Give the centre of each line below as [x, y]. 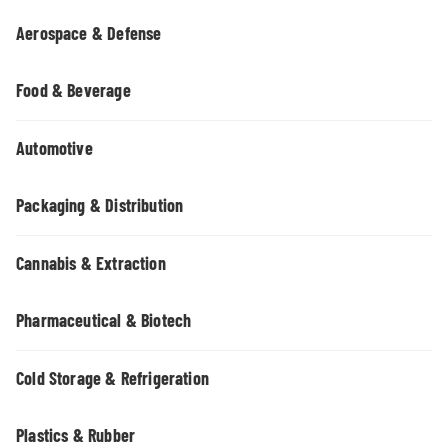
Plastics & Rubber [76, 435]
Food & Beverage [73, 90]
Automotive [54, 148]
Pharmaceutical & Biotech [104, 320]
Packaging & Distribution [100, 205]
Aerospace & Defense [89, 33]
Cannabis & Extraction [91, 263]
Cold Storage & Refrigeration [113, 378]
